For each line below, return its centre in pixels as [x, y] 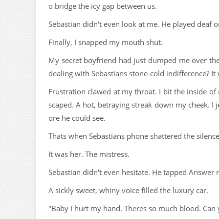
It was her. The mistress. [89, 154]
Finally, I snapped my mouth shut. [106, 42]
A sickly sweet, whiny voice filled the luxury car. [128, 190]
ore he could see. [77, 118]
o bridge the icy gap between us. [103, 6]
